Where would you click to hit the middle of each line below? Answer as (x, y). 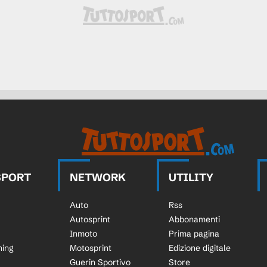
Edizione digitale (200, 248)
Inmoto (83, 234)
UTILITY (191, 177)
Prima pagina (194, 234)
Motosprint (90, 248)
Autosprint (90, 219)
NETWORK (97, 177)
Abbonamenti (195, 219)
